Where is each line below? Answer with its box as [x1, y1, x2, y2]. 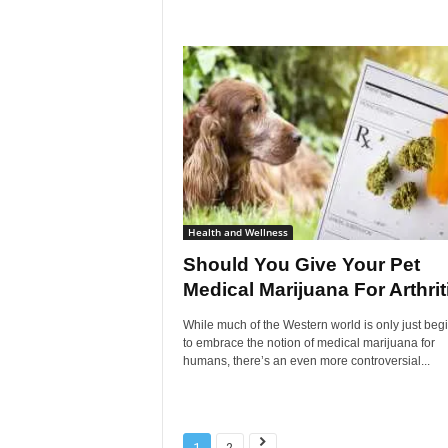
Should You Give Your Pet [182, 254, 420, 275]
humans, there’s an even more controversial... [182, 354, 430, 368]
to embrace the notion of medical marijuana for [182, 336, 435, 350]
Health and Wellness [187, 225, 288, 239]
